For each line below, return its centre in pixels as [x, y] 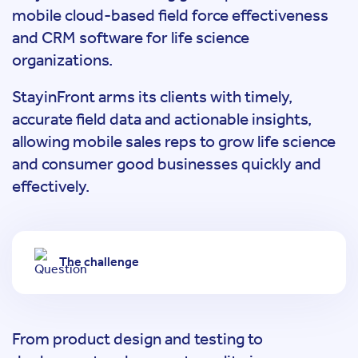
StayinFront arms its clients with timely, [152, 96]
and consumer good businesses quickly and [167, 163]
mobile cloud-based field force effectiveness [170, 15]
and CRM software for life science [131, 38]
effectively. [51, 186]
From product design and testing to [137, 338]
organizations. [62, 60]
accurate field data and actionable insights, [162, 119]
